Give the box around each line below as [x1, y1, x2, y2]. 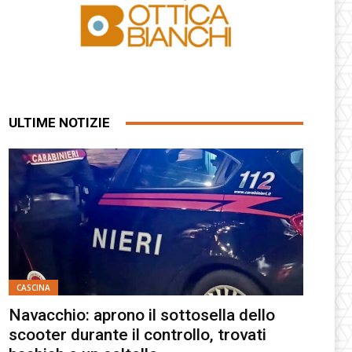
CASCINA [16, 282, 51, 294]
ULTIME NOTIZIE [9, 115, 111, 130]
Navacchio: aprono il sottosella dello [9, 306, 276, 325]
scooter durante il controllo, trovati [9, 325, 267, 345]
